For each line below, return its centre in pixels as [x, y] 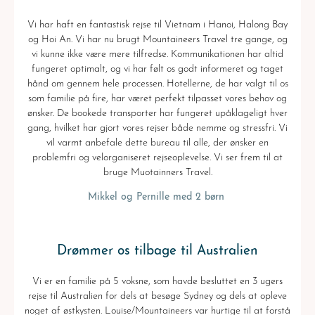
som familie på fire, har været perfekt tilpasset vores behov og [157, 99]
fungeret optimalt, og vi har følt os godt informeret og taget [157, 70]
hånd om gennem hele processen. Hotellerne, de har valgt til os [157, 84]
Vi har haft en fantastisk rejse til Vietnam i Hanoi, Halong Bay [157, 25]
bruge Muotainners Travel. [157, 173]
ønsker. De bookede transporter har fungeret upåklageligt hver [157, 114]
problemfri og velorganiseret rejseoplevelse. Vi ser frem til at [157, 158]
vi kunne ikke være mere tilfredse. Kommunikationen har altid [157, 55]
